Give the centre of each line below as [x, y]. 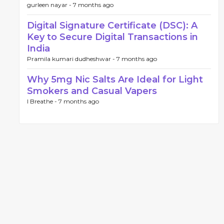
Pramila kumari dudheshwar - [72, 59]
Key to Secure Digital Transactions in [112, 37]
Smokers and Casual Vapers [92, 91]
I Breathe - [43, 101]
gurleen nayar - [50, 5]
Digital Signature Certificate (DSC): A [112, 25]
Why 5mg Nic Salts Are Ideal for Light [115, 79]
